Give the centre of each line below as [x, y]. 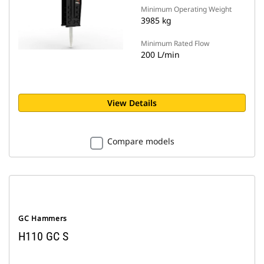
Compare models [141, 141]
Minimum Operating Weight [186, 9]
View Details [132, 103]
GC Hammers [43, 218]
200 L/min [160, 55]
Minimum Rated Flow [175, 43]
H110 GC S [43, 236]
